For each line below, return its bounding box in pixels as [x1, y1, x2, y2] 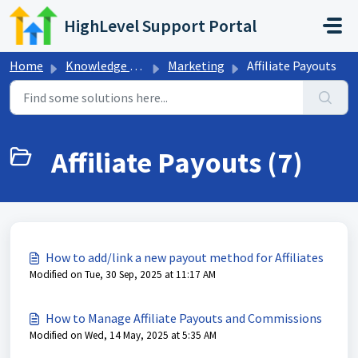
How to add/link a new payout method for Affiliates [46, 249, 324, 265]
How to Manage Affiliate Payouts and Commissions [46, 310, 322, 326]
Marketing [168, 58, 225, 74]
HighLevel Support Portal [64, 14, 257, 37]
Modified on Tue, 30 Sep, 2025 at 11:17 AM [30, 268, 216, 281]
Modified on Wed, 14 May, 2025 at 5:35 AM [30, 328, 217, 342]
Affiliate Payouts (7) [51, 145, 303, 181]
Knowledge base [66, 58, 129, 74]
